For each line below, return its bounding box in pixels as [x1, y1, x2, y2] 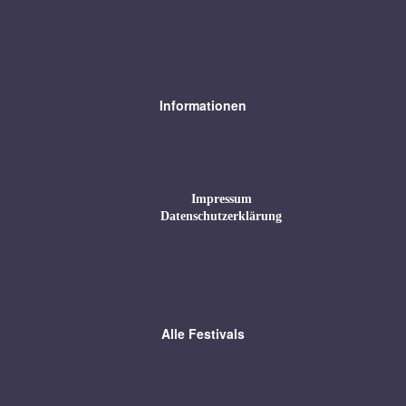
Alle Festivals [161, 324, 245, 343]
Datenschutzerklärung [160, 208, 282, 223]
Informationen [159, 96, 246, 115]
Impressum [190, 191, 252, 206]
